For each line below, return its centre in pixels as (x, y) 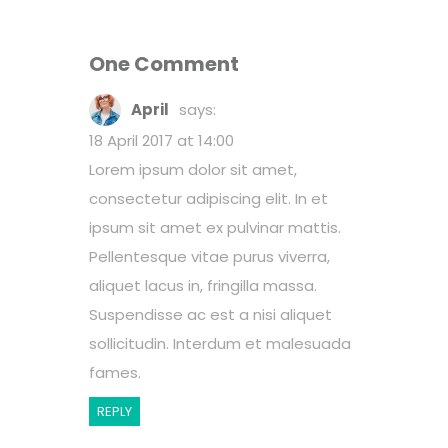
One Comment (164, 63)
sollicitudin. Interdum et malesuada (220, 343)
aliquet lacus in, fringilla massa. (203, 285)
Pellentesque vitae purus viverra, (209, 256)
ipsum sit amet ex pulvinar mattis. (215, 227)
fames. (115, 372)
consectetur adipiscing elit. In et (208, 198)
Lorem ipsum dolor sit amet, (193, 169)
